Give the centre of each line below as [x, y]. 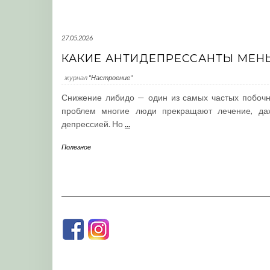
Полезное [76, 147]
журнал [77, 77]
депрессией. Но [93, 124]
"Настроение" [111, 77]
